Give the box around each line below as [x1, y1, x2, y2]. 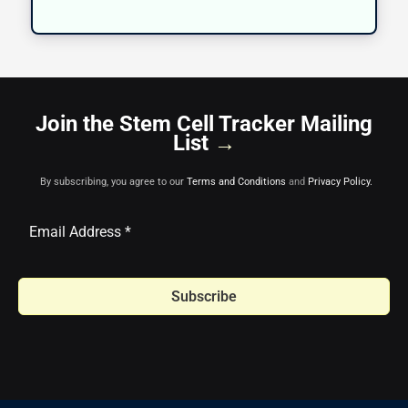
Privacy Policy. [307, 176, 372, 188]
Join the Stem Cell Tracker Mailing [36, 111, 372, 137]
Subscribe [171, 287, 237, 305]
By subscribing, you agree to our [39, 176, 184, 188]
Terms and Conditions [186, 176, 286, 188]
